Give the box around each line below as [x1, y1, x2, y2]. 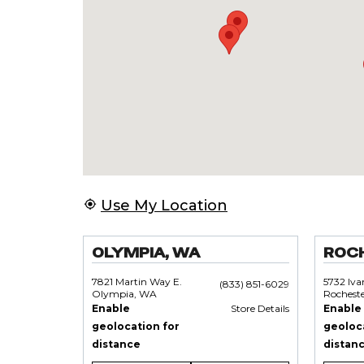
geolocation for [92, 320, 180, 332]
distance [92, 338, 141, 350]
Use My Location [101, 197, 227, 214]
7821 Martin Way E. [92, 275, 182, 288]
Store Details [231, 302, 289, 314]
